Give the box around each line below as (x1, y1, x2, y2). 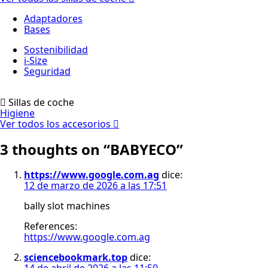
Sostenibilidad (24, 43, 88, 56)
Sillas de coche (8, 96, 74, 109)
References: (24, 219, 77, 233)
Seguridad (24, 65, 71, 78)
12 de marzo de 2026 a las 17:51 (24, 178, 167, 192)
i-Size (24, 54, 47, 67)
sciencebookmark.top (24, 250, 127, 264)
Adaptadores (24, 12, 83, 25)
